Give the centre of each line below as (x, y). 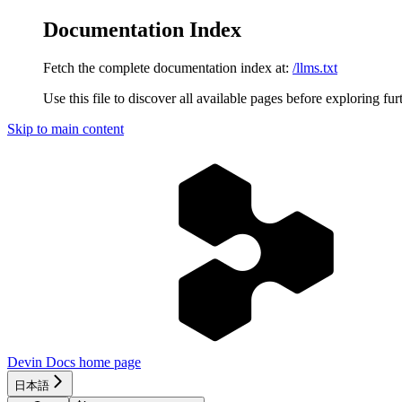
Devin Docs (41, 362)
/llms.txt (315, 67)
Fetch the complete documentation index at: (166, 67)
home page (108, 362)
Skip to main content (66, 128)
